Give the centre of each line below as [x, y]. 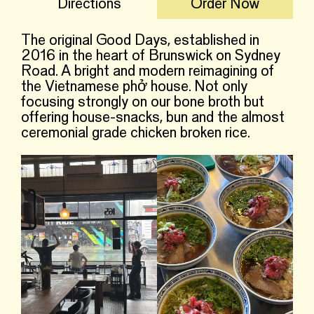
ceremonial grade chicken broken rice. [135, 134]
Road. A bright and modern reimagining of [148, 72]
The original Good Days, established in [140, 41]
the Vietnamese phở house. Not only [134, 87]
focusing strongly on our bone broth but [143, 103]
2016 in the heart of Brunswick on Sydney [151, 56]
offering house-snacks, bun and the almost [153, 118]
